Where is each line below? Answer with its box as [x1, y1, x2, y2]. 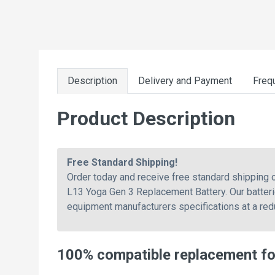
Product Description [57, 106, 235, 130]
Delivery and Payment [138, 74, 232, 87]
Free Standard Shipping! [67, 156, 177, 168]
